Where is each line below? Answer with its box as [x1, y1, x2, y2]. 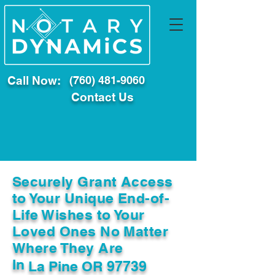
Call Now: [7, 74, 61, 87]
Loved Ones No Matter [12, 223, 169, 239]
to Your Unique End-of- [12, 190, 170, 206]
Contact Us [71, 90, 134, 104]
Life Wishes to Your [12, 206, 145, 223]
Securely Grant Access [12, 173, 173, 190]
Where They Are [12, 239, 123, 256]
